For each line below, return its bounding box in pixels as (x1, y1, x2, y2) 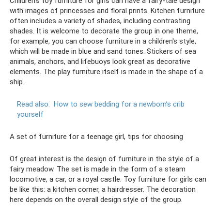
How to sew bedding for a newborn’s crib (54, 100, 185, 108)
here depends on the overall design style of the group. (10, 195, 183, 204)
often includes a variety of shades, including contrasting (10, 16, 190, 25)
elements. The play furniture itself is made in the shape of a (10, 67, 203, 76)
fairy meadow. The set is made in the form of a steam (10, 165, 186, 173)
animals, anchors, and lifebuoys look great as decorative (10, 57, 190, 66)
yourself (17, 110, 44, 119)
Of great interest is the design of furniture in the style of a (10, 155, 199, 163)
